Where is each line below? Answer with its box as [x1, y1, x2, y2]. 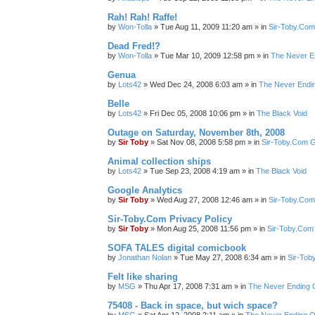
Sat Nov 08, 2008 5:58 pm [157, 138, 245, 146]
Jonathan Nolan [118, 253, 172, 262]
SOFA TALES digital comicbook [108, 243, 246, 253]
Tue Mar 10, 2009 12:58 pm [160, 51, 255, 60]
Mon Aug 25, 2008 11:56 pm [157, 224, 251, 233]
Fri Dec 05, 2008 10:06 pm [150, 109, 240, 117]
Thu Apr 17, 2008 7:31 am [144, 282, 232, 290]
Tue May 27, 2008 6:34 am [180, 253, 271, 262]
